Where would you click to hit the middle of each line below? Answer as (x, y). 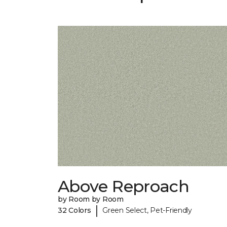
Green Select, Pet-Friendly (147, 210)
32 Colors (74, 210)
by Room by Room (91, 199)
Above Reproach (124, 186)
